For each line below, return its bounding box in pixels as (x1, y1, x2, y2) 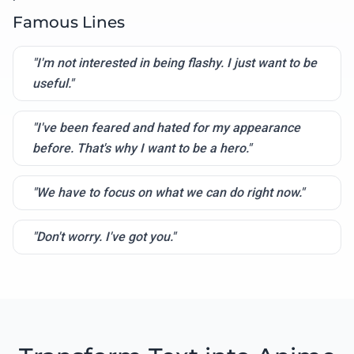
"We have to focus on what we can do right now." (32, 184, 304, 200)
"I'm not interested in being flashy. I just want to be (32, 55, 317, 70)
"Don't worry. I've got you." (32, 228, 175, 244)
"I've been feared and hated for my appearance (32, 119, 300, 135)
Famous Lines (13, 12, 125, 32)
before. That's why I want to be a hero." (32, 140, 251, 156)
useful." (32, 75, 73, 91)
